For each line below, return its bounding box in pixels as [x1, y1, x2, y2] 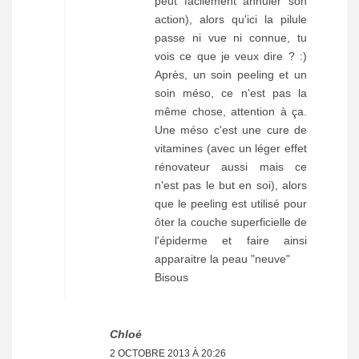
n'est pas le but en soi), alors [155, 179, 307, 192]
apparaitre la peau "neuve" [155, 252, 290, 266]
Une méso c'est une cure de [155, 123, 307, 137]
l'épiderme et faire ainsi [155, 234, 307, 248]
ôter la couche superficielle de [155, 216, 307, 229]
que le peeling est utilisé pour [155, 197, 307, 211]
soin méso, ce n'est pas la [155, 87, 307, 100]
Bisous [155, 271, 188, 284]
